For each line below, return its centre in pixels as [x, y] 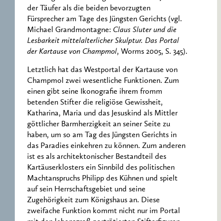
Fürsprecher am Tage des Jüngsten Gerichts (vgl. [105, 19]
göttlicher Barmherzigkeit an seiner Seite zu [99, 124]
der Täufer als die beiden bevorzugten [89, 9]
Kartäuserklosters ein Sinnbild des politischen [101, 167]
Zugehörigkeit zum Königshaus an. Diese [93, 200]
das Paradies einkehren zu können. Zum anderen [106, 146]
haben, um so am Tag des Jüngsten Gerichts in [102, 135]
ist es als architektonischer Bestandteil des [97, 157]
